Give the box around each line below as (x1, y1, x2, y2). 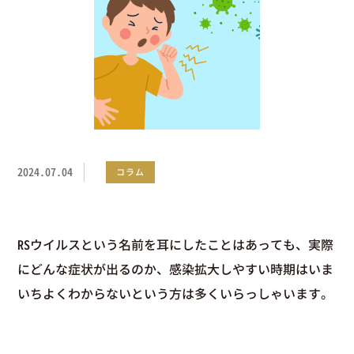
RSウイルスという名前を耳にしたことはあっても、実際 (17, 235, 334, 254)
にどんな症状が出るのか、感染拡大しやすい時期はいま (17, 260, 334, 278)
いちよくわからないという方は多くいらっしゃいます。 (17, 284, 334, 303)
